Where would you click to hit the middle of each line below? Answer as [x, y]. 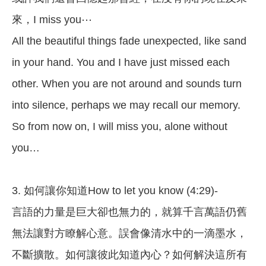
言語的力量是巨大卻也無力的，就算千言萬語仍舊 [129, 212]
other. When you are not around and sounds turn [127, 84]
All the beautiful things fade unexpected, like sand [129, 41]
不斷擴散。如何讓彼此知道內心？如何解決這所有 [129, 255]
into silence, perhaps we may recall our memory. [126, 105]
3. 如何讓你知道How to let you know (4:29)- [115, 191]
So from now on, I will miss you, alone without [120, 127]
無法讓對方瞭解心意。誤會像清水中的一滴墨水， [129, 234]
